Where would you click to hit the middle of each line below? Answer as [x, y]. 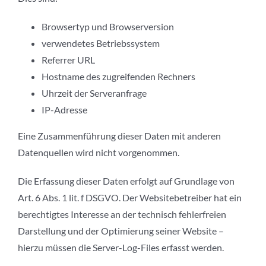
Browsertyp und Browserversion [108, 27]
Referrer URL [68, 60]
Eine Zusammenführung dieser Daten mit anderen [119, 136]
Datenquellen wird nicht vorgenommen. [99, 153]
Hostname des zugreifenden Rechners [118, 77]
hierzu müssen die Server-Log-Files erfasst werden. [121, 248]
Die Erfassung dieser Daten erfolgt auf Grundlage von [126, 181]
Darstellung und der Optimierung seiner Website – [121, 231]
